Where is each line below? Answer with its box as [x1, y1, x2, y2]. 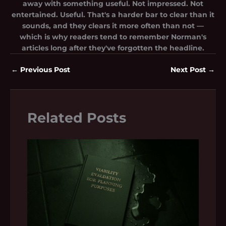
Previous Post [18, 66, 70, 74]
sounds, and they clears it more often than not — [22, 21, 204, 30]
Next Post [171, 66, 208, 74]
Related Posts [27, 109, 127, 126]
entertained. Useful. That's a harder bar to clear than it [12, 10, 214, 19]
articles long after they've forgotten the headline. [22, 43, 204, 52]
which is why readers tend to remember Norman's [20, 32, 206, 41]
